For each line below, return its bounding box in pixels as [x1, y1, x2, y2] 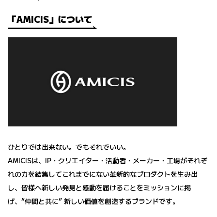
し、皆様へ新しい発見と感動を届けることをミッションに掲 [8, 182, 191, 192]
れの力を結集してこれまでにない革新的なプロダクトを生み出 [8, 169, 198, 179]
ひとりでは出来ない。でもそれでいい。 [8, 141, 130, 152]
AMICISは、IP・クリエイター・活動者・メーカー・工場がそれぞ [8, 155, 207, 165]
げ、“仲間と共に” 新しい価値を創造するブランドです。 [8, 196, 179, 206]
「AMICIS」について [8, 13, 93, 26]
